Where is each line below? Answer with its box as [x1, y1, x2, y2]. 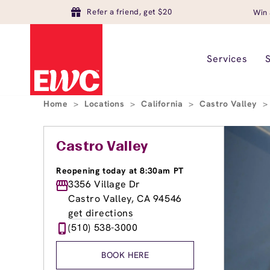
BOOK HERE [101, 250, 149, 260]
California [141, 98, 186, 109]
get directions [68, 207, 134, 219]
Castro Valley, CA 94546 [68, 192, 182, 205]
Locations [84, 98, 128, 109]
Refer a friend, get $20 [87, 7, 172, 17]
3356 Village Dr [68, 178, 140, 190]
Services [207, 52, 248, 65]
